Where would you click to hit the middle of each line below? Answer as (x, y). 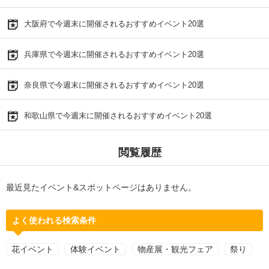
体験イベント (95, 249)
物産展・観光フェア (175, 249)
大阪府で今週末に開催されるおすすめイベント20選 (114, 23)
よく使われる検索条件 (54, 220)
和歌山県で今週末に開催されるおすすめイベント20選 (118, 115)
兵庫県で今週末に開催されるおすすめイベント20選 (114, 54)
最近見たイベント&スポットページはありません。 (101, 187)
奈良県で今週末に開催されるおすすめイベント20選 (114, 85)
